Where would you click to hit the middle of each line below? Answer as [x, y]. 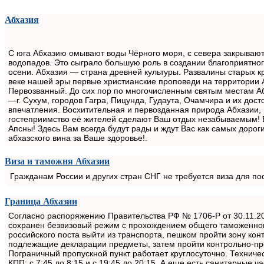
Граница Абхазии [41, 201]
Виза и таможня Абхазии [57, 161]
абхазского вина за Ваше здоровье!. [78, 138]
